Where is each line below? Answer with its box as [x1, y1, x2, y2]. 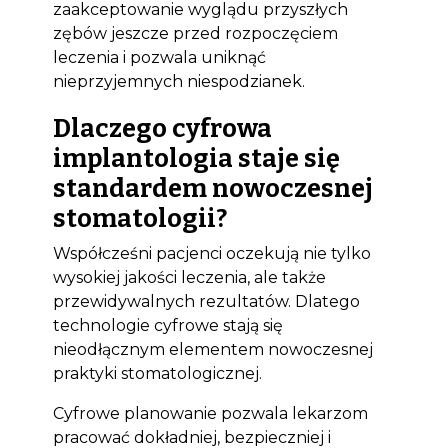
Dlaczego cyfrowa [52, 113, 272, 144]
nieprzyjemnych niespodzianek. [52, 72, 305, 91]
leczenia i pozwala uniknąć [52, 48, 266, 67]
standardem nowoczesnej [52, 173, 373, 204]
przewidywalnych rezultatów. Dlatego [52, 292, 360, 311]
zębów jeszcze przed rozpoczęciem [52, 24, 338, 43]
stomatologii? [52, 203, 227, 234]
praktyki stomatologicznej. [52, 364, 262, 383]
